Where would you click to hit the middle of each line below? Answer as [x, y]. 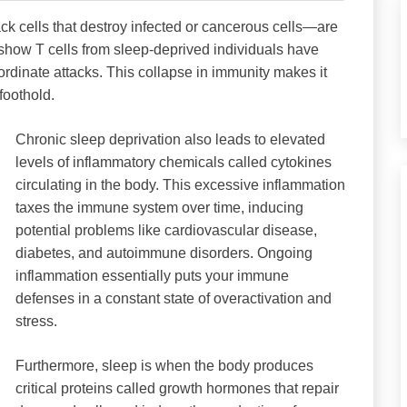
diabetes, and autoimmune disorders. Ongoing [164, 253]
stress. [36, 321]
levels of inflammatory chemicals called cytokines [174, 162]
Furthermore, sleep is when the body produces [164, 365]
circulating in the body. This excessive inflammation [180, 184]
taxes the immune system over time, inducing [159, 207]
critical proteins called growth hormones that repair [177, 388]
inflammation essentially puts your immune [152, 275]
